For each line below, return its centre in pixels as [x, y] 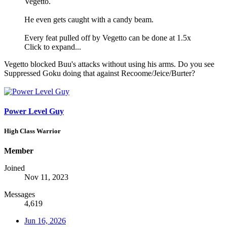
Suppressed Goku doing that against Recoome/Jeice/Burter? [100, 73]
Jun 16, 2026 [45, 221]
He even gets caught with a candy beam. [89, 19]
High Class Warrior [32, 131]
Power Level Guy [34, 111]
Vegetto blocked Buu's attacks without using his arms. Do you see [109, 64]
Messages [20, 195]
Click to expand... [53, 47]
